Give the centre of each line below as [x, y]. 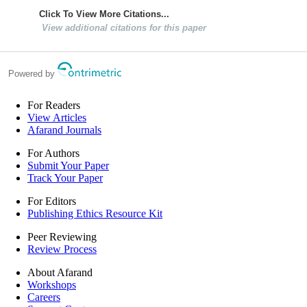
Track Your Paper [65, 177]
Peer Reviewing [62, 236]
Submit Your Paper [68, 165]
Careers [44, 297]
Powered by [33, 73]
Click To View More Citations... [105, 14]
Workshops [52, 284]
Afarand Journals [64, 130]
